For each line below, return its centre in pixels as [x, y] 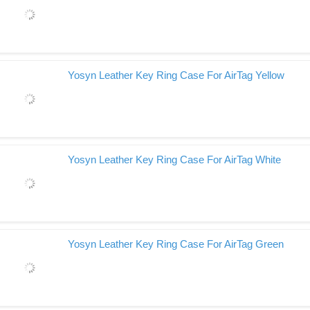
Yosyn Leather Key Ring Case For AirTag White [174, 159]
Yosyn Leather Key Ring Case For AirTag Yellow [176, 75]
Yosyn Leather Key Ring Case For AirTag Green [176, 244]
